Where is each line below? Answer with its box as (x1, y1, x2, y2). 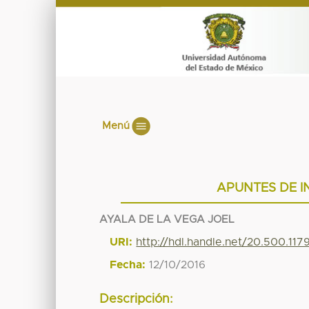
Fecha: (110, 259, 146, 270)
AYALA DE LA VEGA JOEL (99, 214, 235, 225)
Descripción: (99, 293, 174, 306)
